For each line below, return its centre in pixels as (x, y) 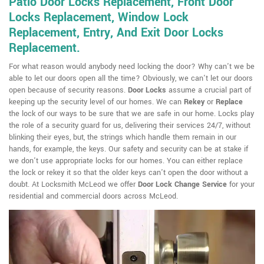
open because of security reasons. (68, 90)
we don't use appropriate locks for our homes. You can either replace (126, 161)
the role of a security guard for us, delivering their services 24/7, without (130, 126)
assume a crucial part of (209, 90)
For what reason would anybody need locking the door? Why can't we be (132, 67)
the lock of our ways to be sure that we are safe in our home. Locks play (131, 114)
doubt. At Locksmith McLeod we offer (73, 184)
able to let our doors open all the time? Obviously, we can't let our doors (131, 78)
